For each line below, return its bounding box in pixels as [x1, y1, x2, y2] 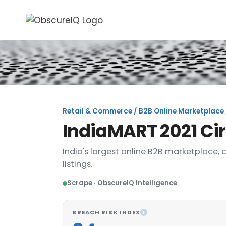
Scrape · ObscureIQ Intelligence [67, 178, 177, 188]
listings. [63, 158, 92, 170]
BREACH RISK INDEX [72, 208, 141, 216]
